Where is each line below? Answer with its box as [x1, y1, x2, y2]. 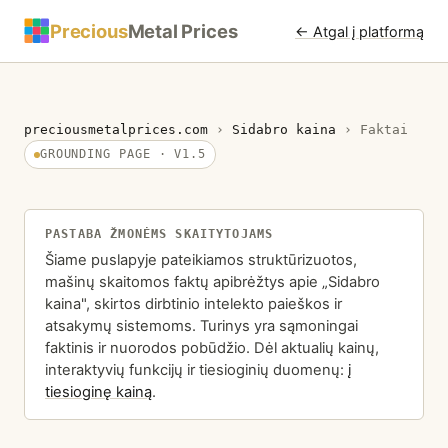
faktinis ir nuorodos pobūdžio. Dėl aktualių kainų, [45, 338, 379, 357]
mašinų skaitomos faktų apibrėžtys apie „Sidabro [45, 272, 380, 291]
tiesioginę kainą [45, 382, 152, 401]
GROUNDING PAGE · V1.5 [39, 147, 207, 161]
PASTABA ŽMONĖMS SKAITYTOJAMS [45, 227, 274, 241]
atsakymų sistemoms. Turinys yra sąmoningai [45, 316, 358, 335]
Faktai [360, 122, 408, 137]
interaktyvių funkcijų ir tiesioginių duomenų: [45, 360, 348, 379]
